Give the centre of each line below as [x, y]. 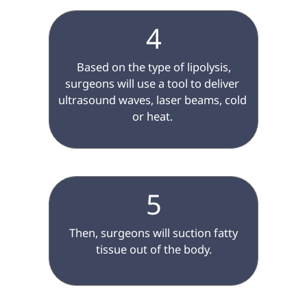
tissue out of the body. [153, 249]
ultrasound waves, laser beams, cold [153, 100]
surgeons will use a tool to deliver [153, 84]
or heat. [153, 116]
